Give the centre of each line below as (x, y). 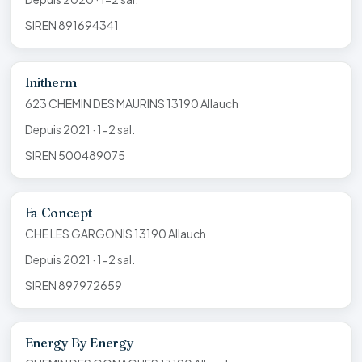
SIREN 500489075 (75, 155)
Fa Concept (58, 212)
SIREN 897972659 (73, 285)
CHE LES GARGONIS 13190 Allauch (115, 233)
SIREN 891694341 (72, 25)
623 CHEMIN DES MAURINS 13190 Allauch (131, 103)
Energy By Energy (79, 342)
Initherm (51, 82)
